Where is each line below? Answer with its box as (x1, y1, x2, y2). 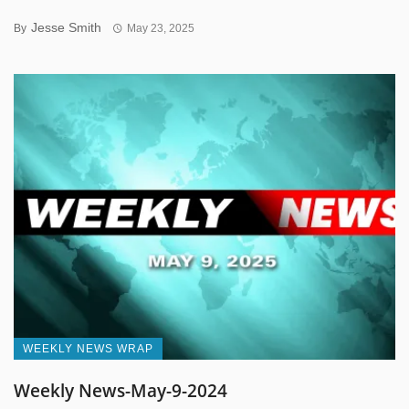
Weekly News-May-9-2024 (14, 379, 227, 404)
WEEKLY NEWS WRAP (23, 342, 153, 356)
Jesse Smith (31, 19, 101, 35)
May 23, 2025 (126, 21, 194, 35)
